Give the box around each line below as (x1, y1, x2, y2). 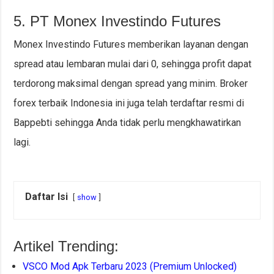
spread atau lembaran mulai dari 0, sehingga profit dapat (13, 58, 252, 70)
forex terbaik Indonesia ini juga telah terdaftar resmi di (13, 97, 245, 109)
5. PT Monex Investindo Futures (13, 13, 221, 30)
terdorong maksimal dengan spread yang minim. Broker (13, 78, 248, 90)
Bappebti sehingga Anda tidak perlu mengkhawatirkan (13, 117, 242, 129)
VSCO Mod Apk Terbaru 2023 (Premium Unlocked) (23, 261, 237, 273)
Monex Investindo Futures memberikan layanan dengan (13, 39, 249, 51)
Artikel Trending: (13, 238, 119, 255)
